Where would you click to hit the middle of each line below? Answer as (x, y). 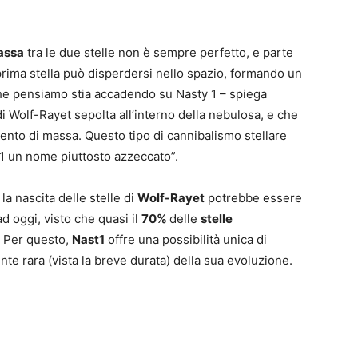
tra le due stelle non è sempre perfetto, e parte (159, 53)
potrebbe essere (253, 198)
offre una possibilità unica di (186, 240)
